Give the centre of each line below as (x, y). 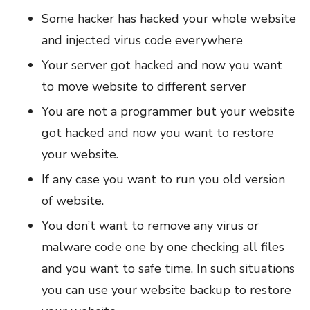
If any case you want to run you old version (163, 179)
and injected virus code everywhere (142, 40)
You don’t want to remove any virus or (150, 225)
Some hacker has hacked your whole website (169, 18)
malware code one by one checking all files (163, 247)
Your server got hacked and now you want (162, 65)
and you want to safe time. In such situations (168, 268)
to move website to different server (144, 86)
